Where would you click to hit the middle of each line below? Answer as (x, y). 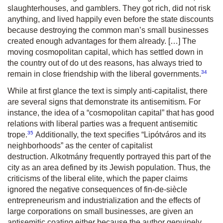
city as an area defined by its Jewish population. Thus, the (109, 168)
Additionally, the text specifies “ (89, 135)
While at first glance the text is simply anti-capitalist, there (108, 91)
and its (193, 135)
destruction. (29, 157)
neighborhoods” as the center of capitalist (80, 146)
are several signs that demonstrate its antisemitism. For (104, 102)
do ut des (86, 63)
